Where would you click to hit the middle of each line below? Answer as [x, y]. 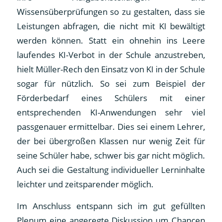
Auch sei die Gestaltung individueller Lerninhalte [111, 170]
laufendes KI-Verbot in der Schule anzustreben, [111, 55]
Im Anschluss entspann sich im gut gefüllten [111, 206]
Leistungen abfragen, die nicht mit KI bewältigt [111, 26]
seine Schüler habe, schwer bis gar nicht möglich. [111, 156]
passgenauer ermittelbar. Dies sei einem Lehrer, [111, 127]
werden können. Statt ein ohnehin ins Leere [111, 41]
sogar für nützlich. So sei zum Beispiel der [111, 84]
